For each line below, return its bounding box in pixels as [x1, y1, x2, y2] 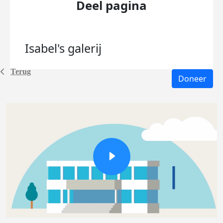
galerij [68, 40, 102, 56]
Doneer [178, 73, 207, 84]
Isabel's [25, 40, 68, 56]
